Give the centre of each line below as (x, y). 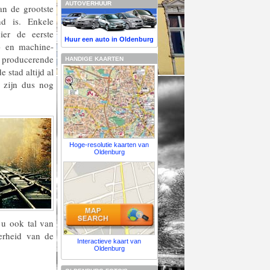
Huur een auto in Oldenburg (109, 39)
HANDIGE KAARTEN (94, 59)
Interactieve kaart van (109, 241)
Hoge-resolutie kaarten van (109, 145)
